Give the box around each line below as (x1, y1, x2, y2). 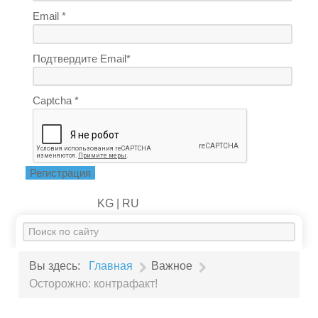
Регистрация (30, 166, 92, 179)
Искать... (23, 224, 68, 237)
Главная (89, 260, 133, 273)
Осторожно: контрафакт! (29, 277, 158, 290)
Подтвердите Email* (33, 52, 131, 65)
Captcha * (33, 94, 79, 107)
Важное (151, 260, 193, 273)
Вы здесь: (29, 260, 87, 273)
